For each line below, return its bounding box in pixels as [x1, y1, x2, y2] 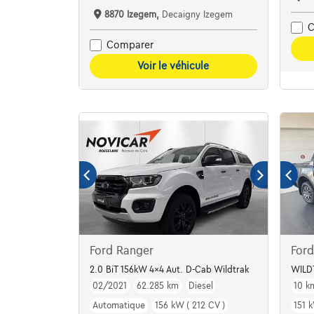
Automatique [92, 300, 145, 310]
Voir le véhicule [137, 60, 210, 71]
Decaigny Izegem [161, 9, 233, 20]
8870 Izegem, [104, 9, 162, 20]
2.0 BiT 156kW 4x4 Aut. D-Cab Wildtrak [89, 264, 249, 275]
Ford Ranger [89, 244, 153, 257]
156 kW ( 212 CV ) [154, 300, 225, 310]
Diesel [188, 280, 213, 291]
